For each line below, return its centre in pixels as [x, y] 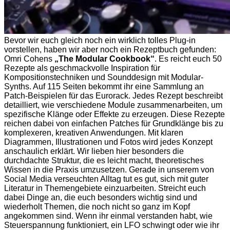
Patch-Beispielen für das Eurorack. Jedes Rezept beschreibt [113, 95]
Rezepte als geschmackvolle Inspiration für [82, 68]
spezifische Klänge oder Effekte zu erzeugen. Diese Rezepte [114, 114]
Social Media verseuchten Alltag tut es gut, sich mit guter [106, 179]
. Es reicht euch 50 [188, 59]
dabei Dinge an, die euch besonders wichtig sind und [101, 197]
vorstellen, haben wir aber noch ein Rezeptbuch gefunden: [110, 49]
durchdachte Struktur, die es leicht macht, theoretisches [104, 160]
